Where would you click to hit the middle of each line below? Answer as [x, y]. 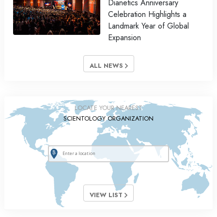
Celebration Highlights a [147, 15]
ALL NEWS [107, 66]
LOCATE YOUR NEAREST [108, 108]
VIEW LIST [107, 195]
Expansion [124, 38]
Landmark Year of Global [148, 26]
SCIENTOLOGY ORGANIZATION [108, 119]
